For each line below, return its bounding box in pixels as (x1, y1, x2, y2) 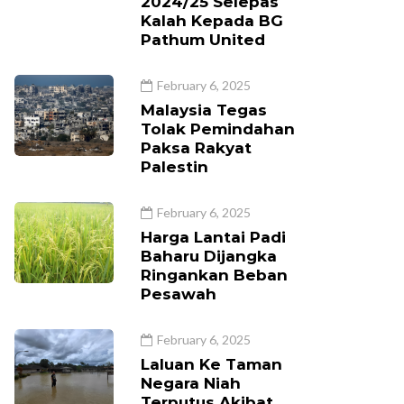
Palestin (141, 158, 208, 176)
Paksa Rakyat (141, 139, 252, 157)
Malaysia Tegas (141, 101, 267, 119)
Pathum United (141, 31, 265, 49)
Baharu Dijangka (141, 247, 277, 265)
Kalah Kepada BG (141, 12, 283, 30)
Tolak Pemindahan (141, 120, 295, 138)
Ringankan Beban (141, 266, 288, 284)
